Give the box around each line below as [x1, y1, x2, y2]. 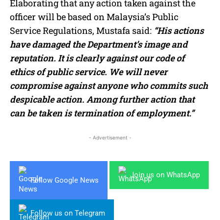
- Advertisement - [88, 135, 132, 141]
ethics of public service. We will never [10, 66, 167, 78]
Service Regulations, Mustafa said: [10, 25, 154, 37]
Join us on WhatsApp [130, 170, 200, 180]
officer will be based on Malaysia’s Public [10, 11, 178, 23]
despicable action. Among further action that [10, 93, 194, 106]
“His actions [154, 25, 204, 37]
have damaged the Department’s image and [10, 38, 188, 51]
